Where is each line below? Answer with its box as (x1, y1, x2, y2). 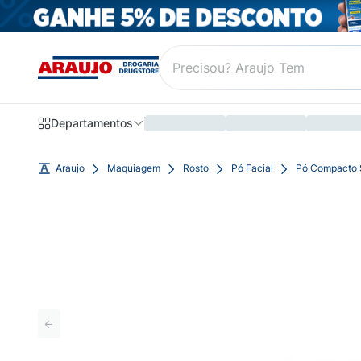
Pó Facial (231, 162, 273, 174)
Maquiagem (107, 162, 160, 174)
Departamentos (51, 116, 133, 131)
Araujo (56, 162, 85, 174)
